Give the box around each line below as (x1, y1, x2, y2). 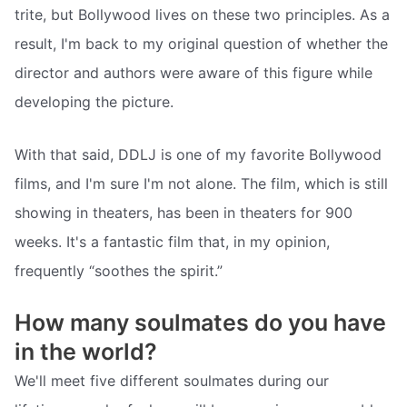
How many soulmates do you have (15, 309, 386, 337)
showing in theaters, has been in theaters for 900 (15, 203, 352, 222)
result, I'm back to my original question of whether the (15, 35, 388, 54)
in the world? (15, 338, 157, 366)
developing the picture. (15, 93, 174, 112)
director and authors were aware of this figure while (15, 64, 372, 83)
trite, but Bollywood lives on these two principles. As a (15, 5, 390, 25)
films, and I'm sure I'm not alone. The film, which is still (15, 174, 388, 193)
